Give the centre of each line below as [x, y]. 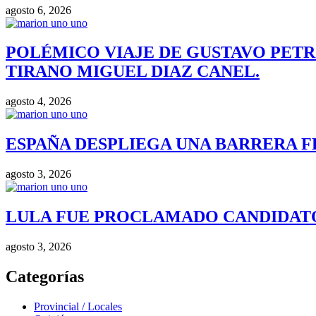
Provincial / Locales [78, 306]
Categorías [45, 276]
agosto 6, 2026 [38, 10]
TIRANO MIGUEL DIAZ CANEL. [133, 72]
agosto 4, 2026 [38, 102]
